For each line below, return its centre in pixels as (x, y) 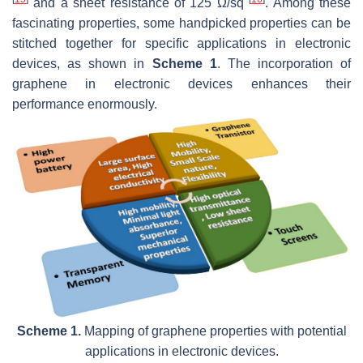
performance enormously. (85, 104)
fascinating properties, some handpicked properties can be (181, 23)
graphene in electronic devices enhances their (181, 83)
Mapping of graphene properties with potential (214, 331)
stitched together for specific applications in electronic (181, 43)
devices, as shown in (82, 63)
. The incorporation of (284, 63)
